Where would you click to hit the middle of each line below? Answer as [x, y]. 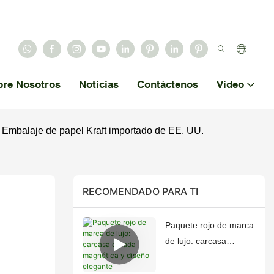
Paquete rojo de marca [209, 225]
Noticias [99, 84]
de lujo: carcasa [195, 241]
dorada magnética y [203, 257]
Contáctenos [168, 84]
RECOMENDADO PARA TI [140, 191]
